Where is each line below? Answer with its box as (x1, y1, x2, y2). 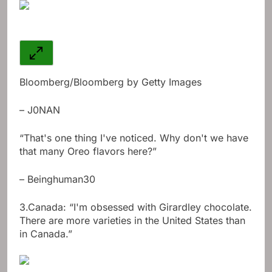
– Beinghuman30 (19, 173, 95, 186)
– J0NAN (19, 104, 60, 117)
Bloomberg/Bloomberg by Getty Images (19, 76, 202, 89)
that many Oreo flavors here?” (19, 145, 157, 158)
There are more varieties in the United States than (19, 214, 245, 227)
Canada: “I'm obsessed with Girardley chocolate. (28, 201, 252, 214)
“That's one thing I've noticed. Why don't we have (19, 132, 248, 144)
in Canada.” (19, 228, 72, 240)
